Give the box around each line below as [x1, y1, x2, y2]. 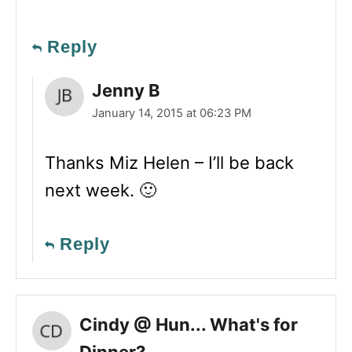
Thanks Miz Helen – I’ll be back [45, 152, 294, 173]
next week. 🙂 [45, 179, 156, 200]
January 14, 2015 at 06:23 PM [92, 105, 251, 120]
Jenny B [92, 79, 160, 101]
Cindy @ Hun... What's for [79, 313, 298, 335]
